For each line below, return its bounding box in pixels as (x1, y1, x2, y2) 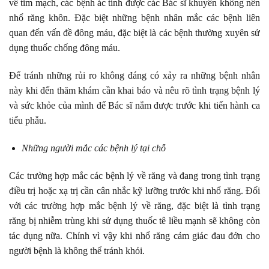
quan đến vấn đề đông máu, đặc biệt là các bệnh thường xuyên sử (9, 28, 260, 38)
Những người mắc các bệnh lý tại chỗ (21, 143, 168, 154)
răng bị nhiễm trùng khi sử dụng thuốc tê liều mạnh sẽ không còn (9, 215, 260, 226)
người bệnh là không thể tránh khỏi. (9, 245, 147, 256)
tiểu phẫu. (9, 115, 46, 126)
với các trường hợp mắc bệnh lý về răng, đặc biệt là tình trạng (9, 200, 260, 211)
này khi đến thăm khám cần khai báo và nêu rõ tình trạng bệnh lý (9, 85, 260, 96)
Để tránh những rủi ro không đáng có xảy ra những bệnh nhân (9, 70, 260, 81)
